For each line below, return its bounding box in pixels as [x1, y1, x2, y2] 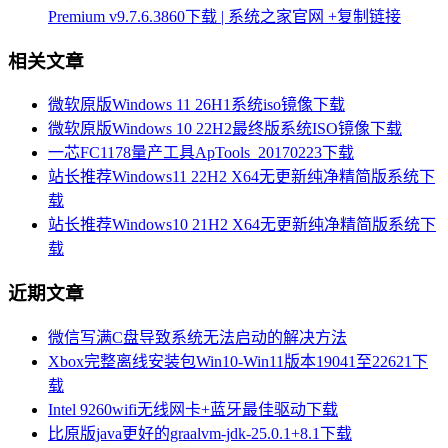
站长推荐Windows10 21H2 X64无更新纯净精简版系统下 [48, 216, 436, 234]
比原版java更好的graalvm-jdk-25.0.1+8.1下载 [48, 424, 352, 442]
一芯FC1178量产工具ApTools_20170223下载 [48, 144, 354, 162]
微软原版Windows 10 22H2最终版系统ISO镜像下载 [48, 120, 402, 138]
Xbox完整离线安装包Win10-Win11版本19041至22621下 [48, 352, 428, 370]
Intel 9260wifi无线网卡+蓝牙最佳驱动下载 [48, 400, 338, 418]
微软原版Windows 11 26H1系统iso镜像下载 [48, 96, 345, 114]
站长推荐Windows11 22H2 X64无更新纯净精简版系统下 [48, 168, 435, 186]
